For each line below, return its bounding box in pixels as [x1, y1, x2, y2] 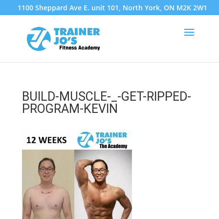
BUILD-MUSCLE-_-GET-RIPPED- [22, 89, 191, 104]
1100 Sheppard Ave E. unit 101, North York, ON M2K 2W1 [17, 3, 207, 12]
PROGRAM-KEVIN [22, 102, 118, 116]
